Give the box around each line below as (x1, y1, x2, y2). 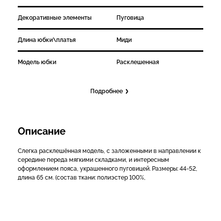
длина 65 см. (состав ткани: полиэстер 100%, (18, 174, 146, 181)
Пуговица (116, 14, 144, 21)
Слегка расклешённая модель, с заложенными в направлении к (18, 147, 201, 154)
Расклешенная (116, 59, 159, 66)
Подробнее (90, 87, 123, 95)
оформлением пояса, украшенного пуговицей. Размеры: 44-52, (18, 165, 197, 172)
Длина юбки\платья (18, 37, 76, 43)
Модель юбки (18, 59, 56, 66)
